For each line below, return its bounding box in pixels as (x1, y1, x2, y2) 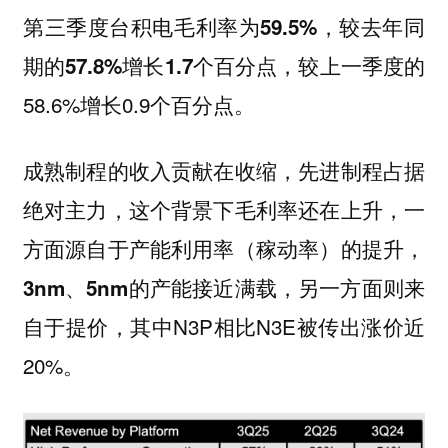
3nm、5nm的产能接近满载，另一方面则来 (22, 273, 426, 303)
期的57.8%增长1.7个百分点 (22, 50, 278, 80)
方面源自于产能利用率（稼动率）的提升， (22, 234, 426, 264)
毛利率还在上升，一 (234, 195, 426, 225)
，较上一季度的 (277, 49, 426, 80)
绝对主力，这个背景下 (22, 194, 235, 225)
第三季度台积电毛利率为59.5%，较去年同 (22, 11, 426, 41)
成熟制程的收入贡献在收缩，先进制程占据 (22, 155, 426, 186)
